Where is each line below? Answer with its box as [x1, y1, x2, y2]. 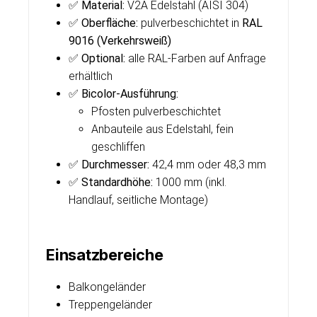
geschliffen [91, 140, 145, 154]
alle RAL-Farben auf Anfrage [125, 52, 266, 65]
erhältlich [69, 69, 113, 83]
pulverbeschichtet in [138, 16, 242, 30]
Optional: [81, 52, 125, 65]
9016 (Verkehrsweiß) [69, 34, 171, 47]
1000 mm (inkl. [153, 175, 226, 189]
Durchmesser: [81, 158, 149, 171]
